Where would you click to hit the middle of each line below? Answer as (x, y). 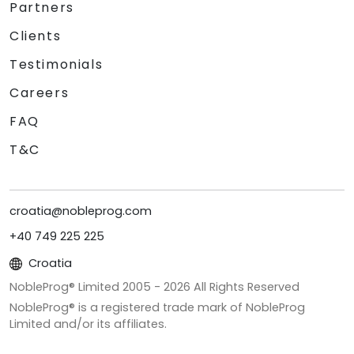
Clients (36, 36)
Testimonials (56, 64)
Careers (40, 92)
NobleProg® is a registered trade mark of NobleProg (157, 307)
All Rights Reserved (245, 286)
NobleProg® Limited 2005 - (87, 286)
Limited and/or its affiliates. (88, 324)
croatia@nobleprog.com (81, 211)
